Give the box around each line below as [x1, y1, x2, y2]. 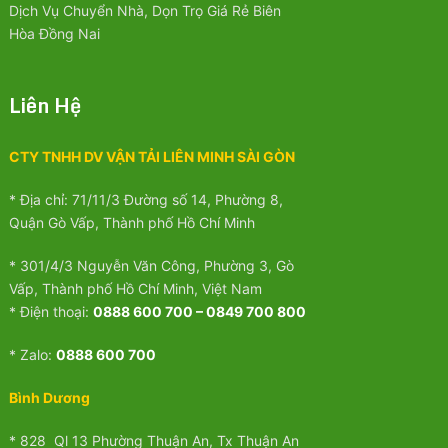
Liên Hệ [8, 89, 81, 123]
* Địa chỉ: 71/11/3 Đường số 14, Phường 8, [8, 191, 283, 209]
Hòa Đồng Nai [8, 25, 100, 43]
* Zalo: [8, 346, 56, 364]
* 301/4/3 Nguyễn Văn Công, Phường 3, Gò [8, 257, 294, 275]
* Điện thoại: [8, 303, 93, 321]
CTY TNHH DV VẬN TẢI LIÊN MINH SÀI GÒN [8, 148, 295, 166]
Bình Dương [8, 389, 90, 407]
